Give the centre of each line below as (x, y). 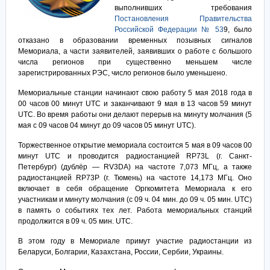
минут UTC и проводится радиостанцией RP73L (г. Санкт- (135, 156)
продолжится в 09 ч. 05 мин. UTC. (75, 221)
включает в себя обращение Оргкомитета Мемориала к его (135, 189)
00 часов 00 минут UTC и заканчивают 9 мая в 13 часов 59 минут (135, 104)
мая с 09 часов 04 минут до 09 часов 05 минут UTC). (107, 125)
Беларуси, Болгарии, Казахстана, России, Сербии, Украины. (121, 252)
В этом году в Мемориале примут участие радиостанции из (135, 241)
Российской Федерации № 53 (169, 30)
